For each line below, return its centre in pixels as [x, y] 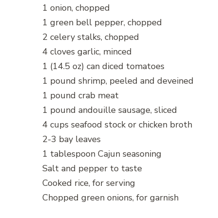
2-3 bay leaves [72, 139]
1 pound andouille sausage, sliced [110, 110]
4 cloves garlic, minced [87, 52]
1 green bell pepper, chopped [102, 23]
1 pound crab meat [81, 96]
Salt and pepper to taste [92, 169]
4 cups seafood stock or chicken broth [117, 125]
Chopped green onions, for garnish [110, 198]
